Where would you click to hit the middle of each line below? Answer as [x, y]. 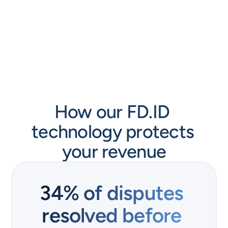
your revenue [114, 151]
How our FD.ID [112, 112]
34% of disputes [112, 193]
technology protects [113, 132]
